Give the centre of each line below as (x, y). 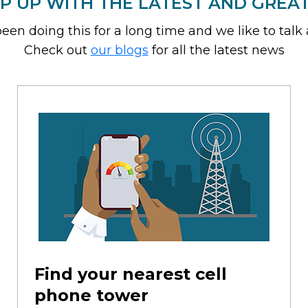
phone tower (91, 295)
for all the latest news (216, 50)
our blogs (119, 50)
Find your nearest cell (130, 274)
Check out (57, 50)
